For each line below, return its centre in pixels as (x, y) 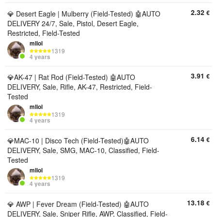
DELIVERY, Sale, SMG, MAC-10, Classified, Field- (83, 150)
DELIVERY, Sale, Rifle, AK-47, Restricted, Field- (80, 87)
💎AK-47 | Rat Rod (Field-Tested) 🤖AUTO (71, 77)
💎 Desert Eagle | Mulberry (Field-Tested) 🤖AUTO (84, 14)
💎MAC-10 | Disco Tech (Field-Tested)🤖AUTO (78, 140)
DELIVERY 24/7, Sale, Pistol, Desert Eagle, (73, 23)
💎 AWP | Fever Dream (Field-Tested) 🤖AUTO (78, 204)
